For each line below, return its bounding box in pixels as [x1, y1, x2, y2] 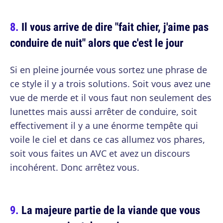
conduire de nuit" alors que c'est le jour [10, 35, 183, 50]
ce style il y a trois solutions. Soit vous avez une [10, 78, 211, 90]
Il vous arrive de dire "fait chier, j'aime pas [21, 19, 209, 34]
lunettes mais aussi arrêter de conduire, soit [10, 106, 197, 117]
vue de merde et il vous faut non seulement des [10, 92, 212, 104]
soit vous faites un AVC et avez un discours [10, 147, 190, 159]
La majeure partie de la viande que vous [21, 202, 200, 218]
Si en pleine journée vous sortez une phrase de [10, 64, 207, 76]
